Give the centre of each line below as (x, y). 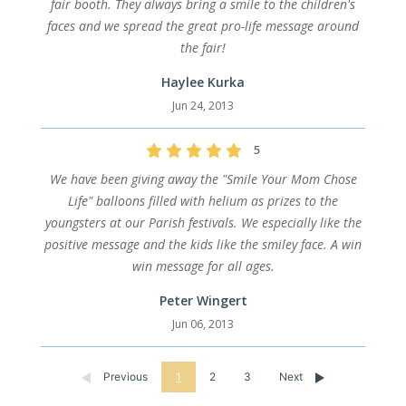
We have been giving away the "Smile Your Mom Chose (203, 179)
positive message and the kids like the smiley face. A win (203, 245)
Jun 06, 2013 (203, 324)
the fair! (203, 48)
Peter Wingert (203, 301)
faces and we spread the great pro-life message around (203, 26)
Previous (124, 377)
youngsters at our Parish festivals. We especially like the (203, 223)
